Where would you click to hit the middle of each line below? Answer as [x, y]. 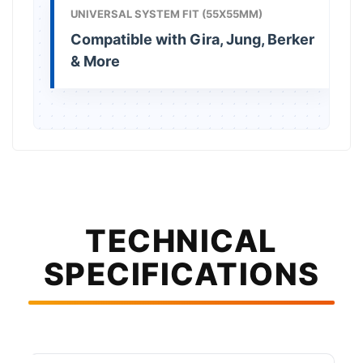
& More [96, 61]
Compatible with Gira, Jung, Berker [193, 39]
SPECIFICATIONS [181, 273]
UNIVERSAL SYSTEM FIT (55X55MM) [167, 13]
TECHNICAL [181, 240]
